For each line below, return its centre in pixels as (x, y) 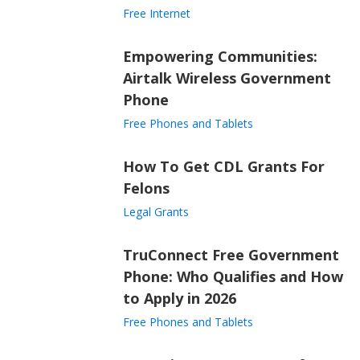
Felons (146, 188)
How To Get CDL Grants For (223, 166)
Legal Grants (155, 212)
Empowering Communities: (220, 56)
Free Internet (156, 13)
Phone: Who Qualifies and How (233, 276)
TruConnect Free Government (231, 255)
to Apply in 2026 (179, 298)
